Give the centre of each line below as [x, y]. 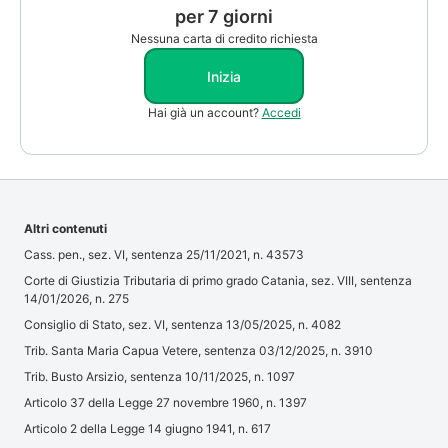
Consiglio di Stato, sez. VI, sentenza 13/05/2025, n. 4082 [182, 325]
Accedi [281, 113]
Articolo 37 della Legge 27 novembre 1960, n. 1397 [165, 403]
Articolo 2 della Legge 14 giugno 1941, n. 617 [147, 429]
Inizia [224, 76]
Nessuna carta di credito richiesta [224, 39]
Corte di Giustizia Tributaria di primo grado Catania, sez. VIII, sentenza [218, 281]
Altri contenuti [65, 229]
